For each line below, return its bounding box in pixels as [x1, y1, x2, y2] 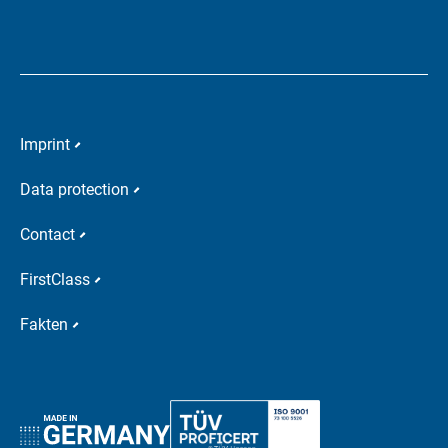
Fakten [20, 314, 68, 334]
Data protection [20, 179, 129, 199]
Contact [20, 224, 75, 244]
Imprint [20, 134, 70, 154]
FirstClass [20, 269, 90, 289]
